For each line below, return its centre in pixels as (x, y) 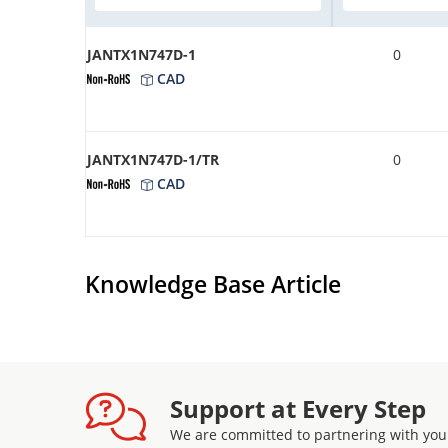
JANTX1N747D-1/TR (153, 159)
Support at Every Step (298, 408)
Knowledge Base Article (213, 283)
